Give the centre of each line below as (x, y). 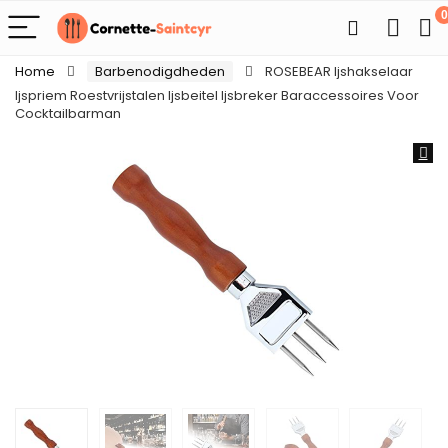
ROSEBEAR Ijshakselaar (339, 71)
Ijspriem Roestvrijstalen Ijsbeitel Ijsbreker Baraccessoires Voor (217, 95)
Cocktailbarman (68, 113)
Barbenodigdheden (160, 71)
